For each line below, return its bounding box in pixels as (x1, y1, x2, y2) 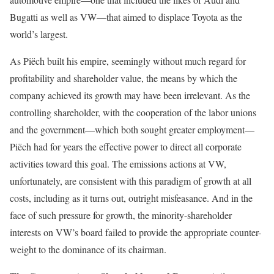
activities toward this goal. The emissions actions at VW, (10, 157, 226, 170)
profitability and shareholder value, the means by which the (10, 72, 237, 84)
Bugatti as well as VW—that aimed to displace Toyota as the (10, 10, 242, 23)
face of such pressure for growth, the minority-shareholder (10, 209, 232, 221)
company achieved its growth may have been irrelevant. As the (10, 89, 250, 102)
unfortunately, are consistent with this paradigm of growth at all (10, 174, 251, 187)
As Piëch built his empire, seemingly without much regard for (10, 54, 246, 67)
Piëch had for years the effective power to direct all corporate (10, 140, 242, 153)
